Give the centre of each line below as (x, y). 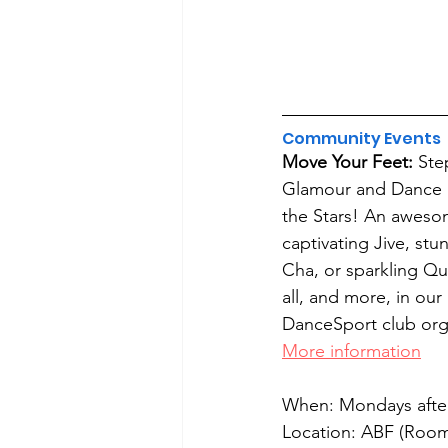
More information (351, 351)
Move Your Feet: (350, 162)
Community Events (361, 139)
